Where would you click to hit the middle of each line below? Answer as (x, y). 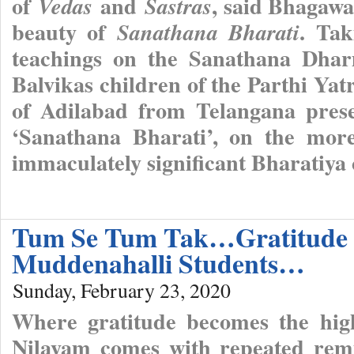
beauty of (65, 32)
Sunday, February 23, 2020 (122, 290)
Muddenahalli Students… (158, 264)
